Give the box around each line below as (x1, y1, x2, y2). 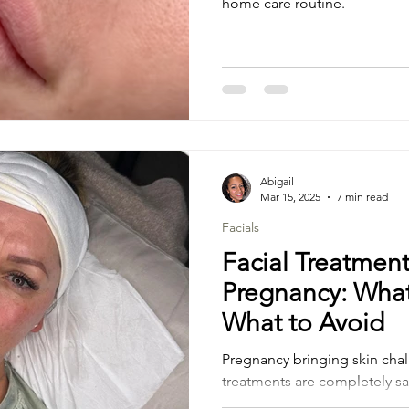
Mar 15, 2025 (260, 190, 320, 204)
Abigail (260, 174, 294, 188)
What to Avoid (222, 308, 384, 338)
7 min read (337, 190, 388, 204)
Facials (222, 219, 259, 236)
